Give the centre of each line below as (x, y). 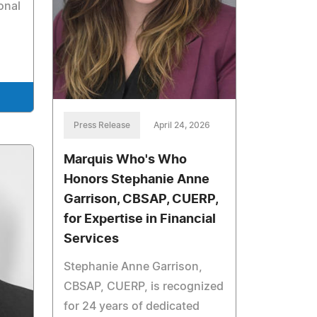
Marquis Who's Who (126, 160)
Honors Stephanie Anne (137, 179)
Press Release (102, 125)
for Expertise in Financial (140, 219)
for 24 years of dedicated (132, 306)
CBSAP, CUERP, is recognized (144, 286)
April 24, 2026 (182, 125)
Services (92, 239)
